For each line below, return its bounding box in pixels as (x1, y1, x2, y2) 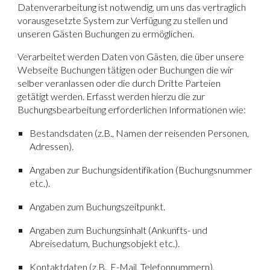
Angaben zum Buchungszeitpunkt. (30, 200, 166, 212)
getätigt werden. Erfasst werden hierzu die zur (17, 90, 206, 102)
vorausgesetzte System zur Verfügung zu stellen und (17, 14, 228, 26)
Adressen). (30, 140, 74, 152)
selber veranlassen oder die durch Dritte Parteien (17, 77, 221, 89)
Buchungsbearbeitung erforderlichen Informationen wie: (17, 103, 246, 115)
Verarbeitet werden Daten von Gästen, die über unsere (17, 50, 245, 62)
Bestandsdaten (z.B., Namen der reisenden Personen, (30, 127, 250, 139)
